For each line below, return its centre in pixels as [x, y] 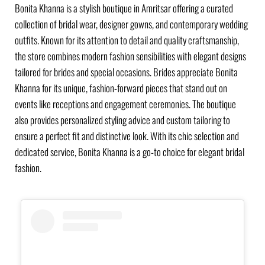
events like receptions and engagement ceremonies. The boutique [125, 104]
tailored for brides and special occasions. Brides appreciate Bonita [126, 72]
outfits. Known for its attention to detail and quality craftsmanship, [127, 40]
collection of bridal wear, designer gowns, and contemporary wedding [131, 24]
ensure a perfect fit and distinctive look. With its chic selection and [127, 136]
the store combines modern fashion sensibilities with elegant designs [130, 56]
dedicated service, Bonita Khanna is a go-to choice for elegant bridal [130, 152]
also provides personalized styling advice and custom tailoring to [122, 120]
